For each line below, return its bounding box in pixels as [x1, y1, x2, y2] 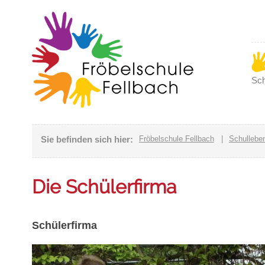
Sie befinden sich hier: [40, 134, 133, 144]
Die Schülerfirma [31, 176, 176, 199]
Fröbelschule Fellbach [138, 134, 214, 143]
